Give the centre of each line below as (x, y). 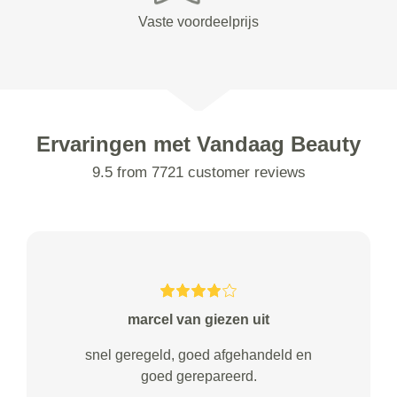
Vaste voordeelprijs (198, 22)
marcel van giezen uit (198, 319)
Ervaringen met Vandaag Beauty (198, 144)
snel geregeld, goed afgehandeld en (198, 355)
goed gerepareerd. (198, 376)
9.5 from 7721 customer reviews (198, 172)
